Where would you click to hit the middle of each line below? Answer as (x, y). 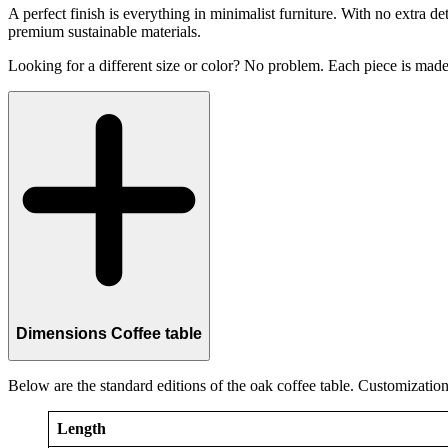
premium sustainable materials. (104, 31)
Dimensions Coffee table (109, 333)
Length (81, 429)
